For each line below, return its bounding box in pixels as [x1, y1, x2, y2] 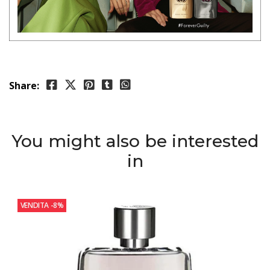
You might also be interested [11, 130, 259, 151]
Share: [9, 78, 39, 92]
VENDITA [20, 199, 49, 210]
